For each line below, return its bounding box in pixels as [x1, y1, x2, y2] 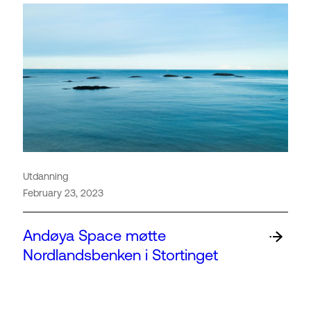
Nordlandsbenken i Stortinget [23, 246, 218, 264]
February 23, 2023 [23, 187, 103, 199]
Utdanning [23, 171, 68, 183]
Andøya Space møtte [23, 226, 166, 244]
